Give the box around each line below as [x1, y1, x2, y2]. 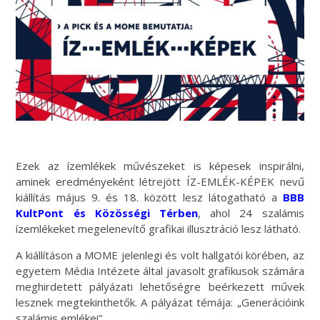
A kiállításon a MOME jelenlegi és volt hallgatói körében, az [16, 248, 304, 263]
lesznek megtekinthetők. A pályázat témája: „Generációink [16, 295, 304, 310]
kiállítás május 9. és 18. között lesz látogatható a [16, 190, 283, 205]
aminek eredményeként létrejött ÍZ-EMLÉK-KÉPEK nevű [16, 174, 304, 189]
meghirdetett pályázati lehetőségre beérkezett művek [16, 279, 304, 294]
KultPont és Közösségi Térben [16, 206, 198, 221]
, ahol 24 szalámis [197, 206, 304, 221]
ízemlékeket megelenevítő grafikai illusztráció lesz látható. [16, 221, 301, 236]
